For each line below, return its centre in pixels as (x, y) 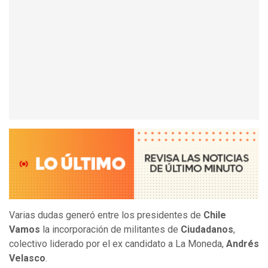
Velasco (27, 258)
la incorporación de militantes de (110, 230)
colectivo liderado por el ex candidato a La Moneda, (116, 244)
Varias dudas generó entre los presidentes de (105, 215)
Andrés (241, 244)
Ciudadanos (207, 230)
